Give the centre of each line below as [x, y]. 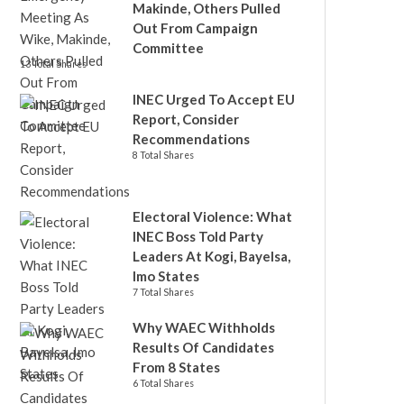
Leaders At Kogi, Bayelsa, [211, 256]
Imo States [166, 276]
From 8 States [176, 367]
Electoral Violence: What [212, 216]
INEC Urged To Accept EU [214, 99]
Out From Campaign [195, 28]
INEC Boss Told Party [198, 236]
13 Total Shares [53, 64]
